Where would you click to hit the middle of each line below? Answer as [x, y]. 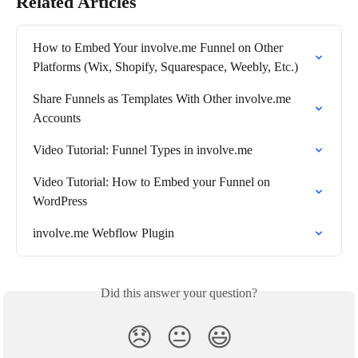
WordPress [60, 201]
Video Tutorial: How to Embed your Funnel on [153, 181]
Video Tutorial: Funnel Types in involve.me [143, 149]
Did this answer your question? [179, 292]
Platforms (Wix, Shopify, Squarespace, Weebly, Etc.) [165, 66]
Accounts [57, 117]
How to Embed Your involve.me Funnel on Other [159, 47]
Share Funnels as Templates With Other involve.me [163, 98]
